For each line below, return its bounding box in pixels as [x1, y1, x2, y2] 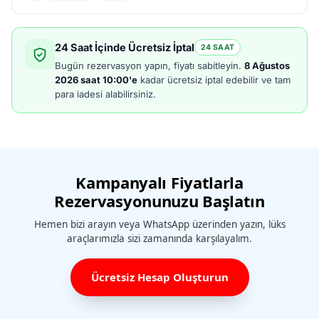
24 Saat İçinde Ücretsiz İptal [55, 41, 194, 54]
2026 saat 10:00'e [55, 74, 137, 86]
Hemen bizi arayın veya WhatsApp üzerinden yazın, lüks [33, 218, 286, 231]
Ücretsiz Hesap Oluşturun [90, 270, 229, 285]
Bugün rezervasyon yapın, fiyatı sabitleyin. [55, 60, 244, 72]
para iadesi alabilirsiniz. [55, 88, 156, 100]
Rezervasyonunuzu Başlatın [54, 190, 265, 212]
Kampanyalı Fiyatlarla [75, 172, 244, 194]
